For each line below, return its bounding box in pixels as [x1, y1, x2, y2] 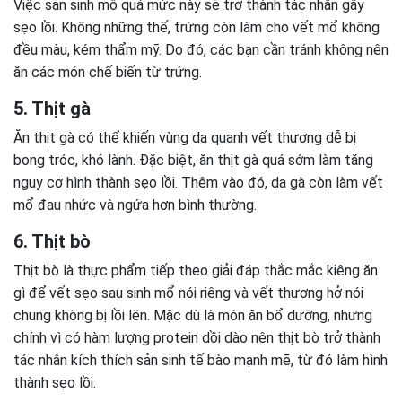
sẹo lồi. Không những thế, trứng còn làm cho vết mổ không [13, 19, 380, 37]
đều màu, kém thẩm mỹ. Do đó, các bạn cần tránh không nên [13, 41, 389, 59]
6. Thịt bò [13, 231, 91, 253]
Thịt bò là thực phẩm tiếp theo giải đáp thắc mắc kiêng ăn [13, 262, 378, 280]
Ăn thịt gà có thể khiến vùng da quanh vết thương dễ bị [13, 129, 356, 147]
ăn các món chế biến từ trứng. [13, 64, 202, 82]
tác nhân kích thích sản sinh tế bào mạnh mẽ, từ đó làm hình [13, 352, 388, 370]
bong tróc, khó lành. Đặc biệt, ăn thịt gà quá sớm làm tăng [13, 152, 373, 170]
